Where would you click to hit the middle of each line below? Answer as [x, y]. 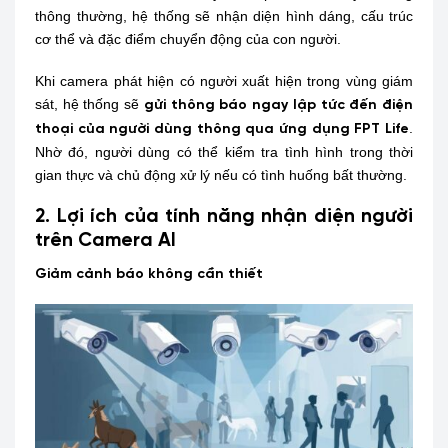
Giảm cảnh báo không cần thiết [149, 275]
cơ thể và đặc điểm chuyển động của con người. [188, 39]
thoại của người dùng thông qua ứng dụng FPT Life [222, 129]
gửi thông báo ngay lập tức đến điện [278, 105]
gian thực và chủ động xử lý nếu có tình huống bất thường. [221, 174]
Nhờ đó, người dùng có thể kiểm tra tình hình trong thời [224, 151]
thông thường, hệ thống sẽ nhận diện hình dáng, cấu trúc [224, 16]
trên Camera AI [105, 240]
